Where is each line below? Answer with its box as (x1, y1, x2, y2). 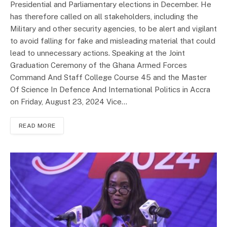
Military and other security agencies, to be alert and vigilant (10, 24, 217, 33)
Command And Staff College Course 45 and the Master (10, 72, 207, 82)
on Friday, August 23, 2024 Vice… (10, 97, 127, 106)
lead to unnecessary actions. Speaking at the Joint (10, 48, 185, 57)
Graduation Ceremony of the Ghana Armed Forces (10, 60, 187, 69)
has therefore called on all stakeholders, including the (10, 12, 198, 21)
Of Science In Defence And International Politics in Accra (10, 85, 210, 94)
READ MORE (19, 122, 56, 129)
